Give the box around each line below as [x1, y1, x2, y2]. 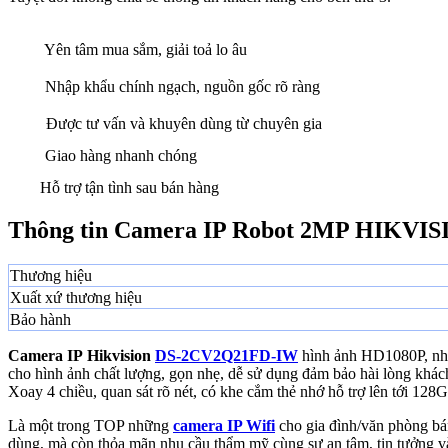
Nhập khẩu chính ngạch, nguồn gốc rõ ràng [45, 77, 320, 95]
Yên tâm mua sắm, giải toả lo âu [44, 40, 247, 58]
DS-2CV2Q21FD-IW [155, 346, 298, 364]
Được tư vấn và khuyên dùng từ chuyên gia [46, 114, 322, 132]
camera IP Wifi [173, 416, 275, 434]
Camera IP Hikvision [8, 346, 155, 364]
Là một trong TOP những [8, 416, 173, 434]
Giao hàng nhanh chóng [45, 146, 197, 164]
